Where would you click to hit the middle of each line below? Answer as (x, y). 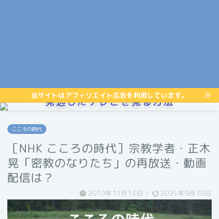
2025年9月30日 (185, 193)
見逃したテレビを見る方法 (109, 101)
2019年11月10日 (116, 193)
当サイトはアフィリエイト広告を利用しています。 (109, 95)
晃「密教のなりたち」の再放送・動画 (107, 163)
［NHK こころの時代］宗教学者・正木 (109, 148)
